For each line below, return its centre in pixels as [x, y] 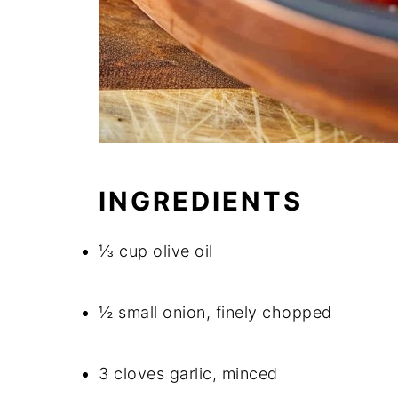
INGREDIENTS [201, 201]
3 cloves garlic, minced [188, 374]
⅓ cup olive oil [156, 251]
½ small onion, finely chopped [215, 312]
